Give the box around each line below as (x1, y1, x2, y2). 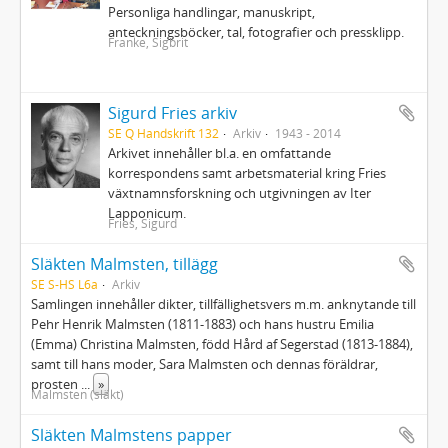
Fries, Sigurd (108, 215, 178, 231)
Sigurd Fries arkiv (108, 102, 238, 124)
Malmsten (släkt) (31, 386, 124, 402)
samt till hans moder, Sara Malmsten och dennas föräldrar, (31, 355, 378, 373)
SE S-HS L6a (31, 276, 98, 292)
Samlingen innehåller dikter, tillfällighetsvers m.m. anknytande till (31, 295, 416, 313)
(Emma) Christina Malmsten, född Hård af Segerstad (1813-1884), (31, 335, 413, 353)
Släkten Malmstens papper (31, 424, 232, 446)
